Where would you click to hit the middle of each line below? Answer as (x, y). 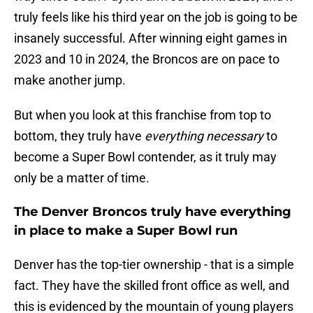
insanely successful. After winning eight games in (151, 38)
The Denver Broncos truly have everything (153, 212)
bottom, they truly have (79, 136)
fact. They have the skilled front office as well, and (152, 286)
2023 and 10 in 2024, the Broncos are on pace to (147, 59)
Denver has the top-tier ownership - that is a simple (154, 265)
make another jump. (70, 80)
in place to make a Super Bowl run (126, 231)
